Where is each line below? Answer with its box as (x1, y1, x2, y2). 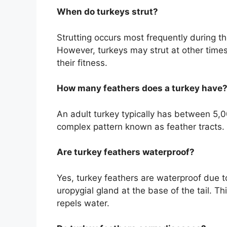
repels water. (57, 198, 109, 208)
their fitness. (57, 57, 107, 68)
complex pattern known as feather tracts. (57, 121, 224, 132)
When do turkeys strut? (57, 7, 158, 17)
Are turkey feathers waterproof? (57, 147, 195, 158)
